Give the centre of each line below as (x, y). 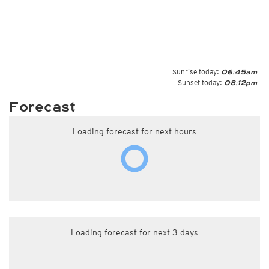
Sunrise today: (196, 72)
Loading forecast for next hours (134, 131)
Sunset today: (200, 83)
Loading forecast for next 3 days (134, 232)
